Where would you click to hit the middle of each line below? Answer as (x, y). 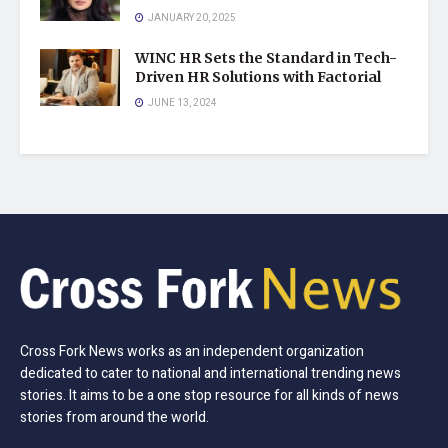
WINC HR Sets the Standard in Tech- (266, 58)
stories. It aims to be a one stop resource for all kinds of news (209, 396)
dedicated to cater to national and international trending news (210, 374)
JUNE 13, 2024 (181, 103)
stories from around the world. (114, 418)
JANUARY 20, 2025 (191, 18)
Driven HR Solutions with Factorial (258, 77)
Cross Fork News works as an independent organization (192, 352)
